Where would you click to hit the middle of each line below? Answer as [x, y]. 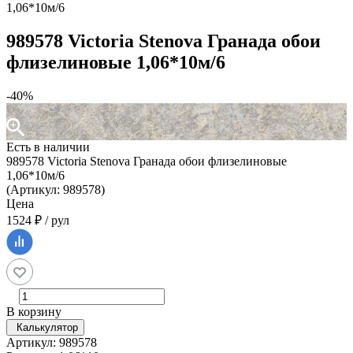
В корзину [34, 312]
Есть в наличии [48, 147]
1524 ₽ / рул [38, 221]
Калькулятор [47, 328]
